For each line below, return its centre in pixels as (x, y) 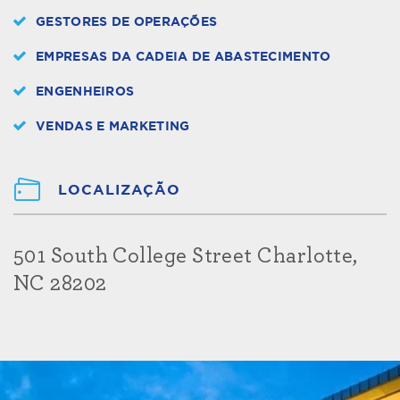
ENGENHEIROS (85, 92)
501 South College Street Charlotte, (186, 257)
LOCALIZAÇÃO (120, 190)
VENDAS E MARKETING (113, 126)
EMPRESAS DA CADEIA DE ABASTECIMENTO (183, 57)
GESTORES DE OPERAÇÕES (127, 22)
